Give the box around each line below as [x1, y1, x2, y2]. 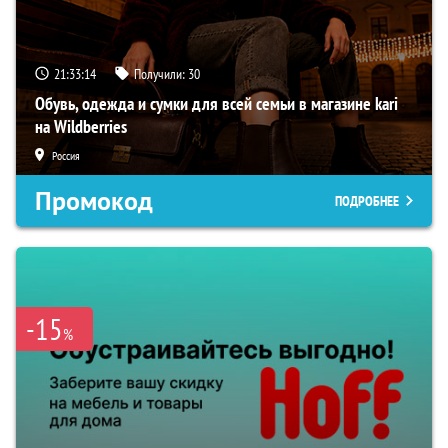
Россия [52, 148, 80, 164]
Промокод [35, 184, 153, 219]
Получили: [134, 65, 188, 84]
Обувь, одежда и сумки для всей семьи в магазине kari [35, 92, 398, 116]
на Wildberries [35, 115, 127, 139]
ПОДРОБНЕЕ [335, 192, 399, 211]
